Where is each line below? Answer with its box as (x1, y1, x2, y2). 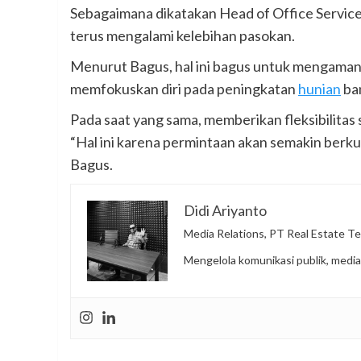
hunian (298, 80, 341, 98)
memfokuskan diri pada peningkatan (70, 80, 298, 98)
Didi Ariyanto (184, 201, 267, 220)
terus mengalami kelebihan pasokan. (70, 27, 295, 45)
